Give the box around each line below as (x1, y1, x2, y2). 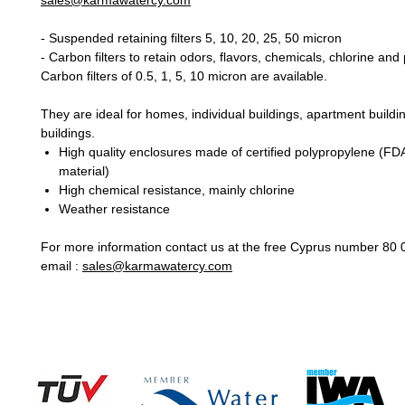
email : (41, 259, 82, 273)
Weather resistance (59, 202, 170, 216)
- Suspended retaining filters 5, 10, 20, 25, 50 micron (41, 31, 342, 45)
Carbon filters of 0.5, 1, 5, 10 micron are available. (41, 69, 327, 83)
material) (59, 164, 109, 178)
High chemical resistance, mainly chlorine (59, 183, 295, 197)
